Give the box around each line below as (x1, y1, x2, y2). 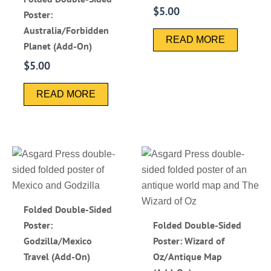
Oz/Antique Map (153, 250, 223, 263)
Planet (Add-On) (24, 39, 93, 52)
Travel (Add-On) (24, 250, 91, 263)
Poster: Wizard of (153, 234, 225, 247)
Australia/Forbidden (24, 24, 109, 36)
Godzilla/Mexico (24, 234, 93, 247)
